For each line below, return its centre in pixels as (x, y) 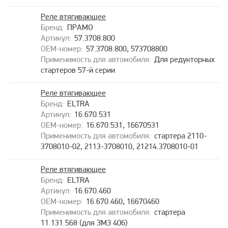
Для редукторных (184, 60)
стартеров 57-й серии (78, 71)
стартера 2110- (180, 136)
